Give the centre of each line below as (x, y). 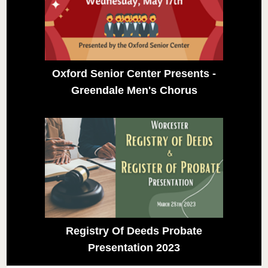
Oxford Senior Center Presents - (134, 73)
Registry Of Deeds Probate (134, 231)
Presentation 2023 (134, 248)
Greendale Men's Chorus (134, 90)
